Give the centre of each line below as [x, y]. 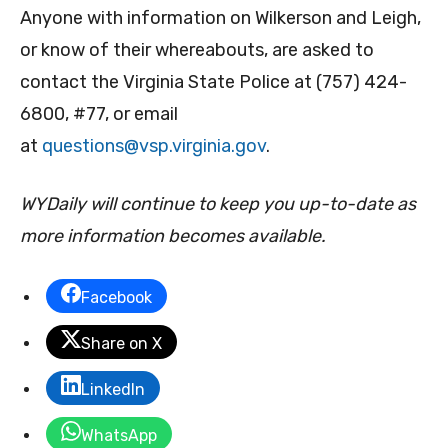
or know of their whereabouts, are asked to [197, 50]
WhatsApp [119, 436]
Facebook [116, 298]
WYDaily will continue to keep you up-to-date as [218, 204]
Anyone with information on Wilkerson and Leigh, [220, 18]
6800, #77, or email [99, 114]
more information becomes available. [173, 236]
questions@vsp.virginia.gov [154, 146]
